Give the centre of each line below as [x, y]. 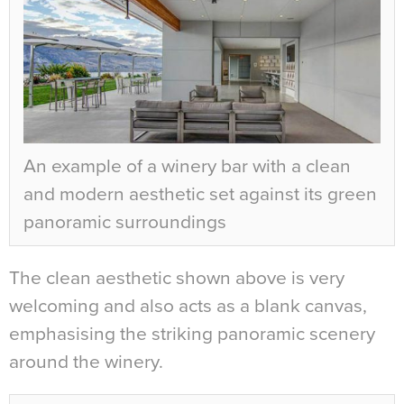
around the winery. [86, 363]
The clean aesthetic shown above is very [177, 279]
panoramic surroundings [125, 223]
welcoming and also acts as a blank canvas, [188, 307]
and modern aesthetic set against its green [200, 195]
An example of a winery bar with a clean [187, 167]
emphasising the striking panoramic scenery [192, 335]
